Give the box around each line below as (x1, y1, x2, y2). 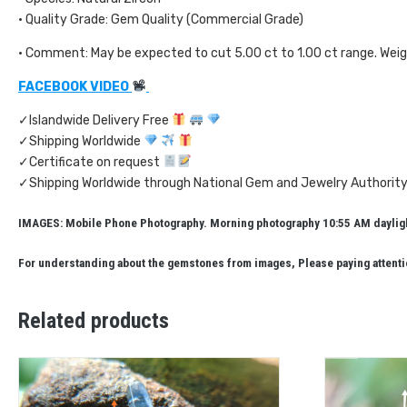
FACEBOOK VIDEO (18, 78, 132, 94)
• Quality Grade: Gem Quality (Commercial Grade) (18, 11, 303, 27)
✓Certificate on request (18, 154, 163, 170)
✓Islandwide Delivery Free (18, 112, 172, 128)
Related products (18, 307, 169, 333)
